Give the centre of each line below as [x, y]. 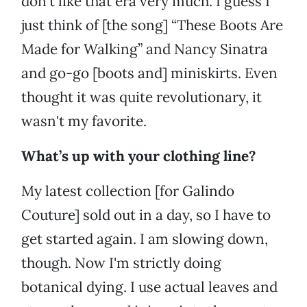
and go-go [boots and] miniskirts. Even [149, 73]
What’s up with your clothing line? [138, 156]
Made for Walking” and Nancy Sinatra [145, 49]
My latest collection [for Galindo [128, 191]
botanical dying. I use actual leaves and [149, 287]
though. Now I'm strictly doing [121, 263]
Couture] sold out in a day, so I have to [146, 215]
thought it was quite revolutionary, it [142, 97]
